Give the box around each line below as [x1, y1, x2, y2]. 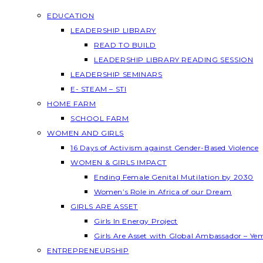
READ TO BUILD [94, 41, 156, 49]
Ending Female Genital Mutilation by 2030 [94, 173, 254, 181]
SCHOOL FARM [70, 114, 129, 123]
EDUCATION [47, 11, 95, 20]
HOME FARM [47, 99, 96, 108]
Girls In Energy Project [94, 217, 178, 225]
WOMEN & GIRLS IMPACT [70, 158, 167, 167]
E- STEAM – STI [70, 85, 127, 93]
